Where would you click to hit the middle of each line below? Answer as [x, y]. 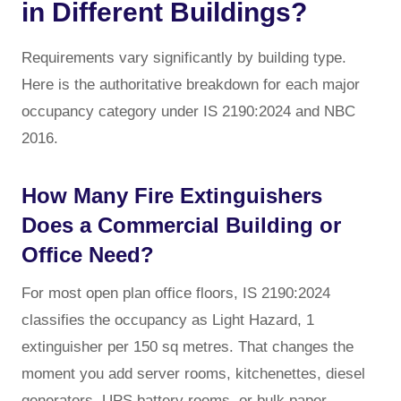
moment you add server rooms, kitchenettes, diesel [193, 373]
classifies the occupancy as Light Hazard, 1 [168, 320]
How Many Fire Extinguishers [172, 195]
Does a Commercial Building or [181, 225]
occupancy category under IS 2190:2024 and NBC [188, 111]
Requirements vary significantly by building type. [184, 57]
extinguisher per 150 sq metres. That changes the [188, 346]
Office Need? [88, 254]
